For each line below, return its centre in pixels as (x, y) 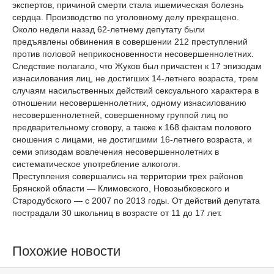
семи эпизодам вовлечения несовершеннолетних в (116, 152)
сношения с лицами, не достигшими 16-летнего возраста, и (132, 140)
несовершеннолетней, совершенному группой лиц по (120, 115)
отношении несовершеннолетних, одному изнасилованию (129, 103)
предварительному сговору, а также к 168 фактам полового (132, 128)
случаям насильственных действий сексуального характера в (135, 91)
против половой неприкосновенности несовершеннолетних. (133, 54)
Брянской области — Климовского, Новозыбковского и (121, 189)
